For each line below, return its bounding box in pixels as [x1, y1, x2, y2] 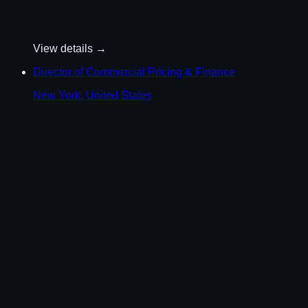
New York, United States [33, 89, 152, 101]
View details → [33, 42, 107, 54]
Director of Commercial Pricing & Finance [33, 65, 235, 78]
